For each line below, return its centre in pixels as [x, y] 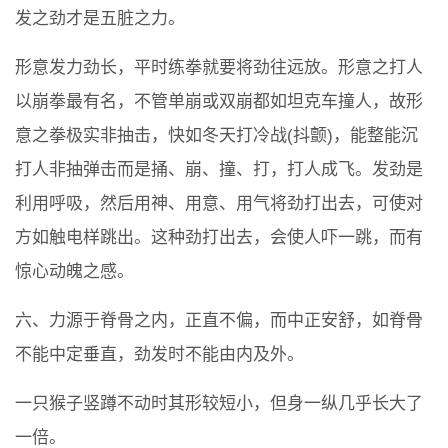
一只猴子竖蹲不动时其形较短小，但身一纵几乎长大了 [219, 404]
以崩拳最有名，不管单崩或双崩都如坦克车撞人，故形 [219, 102]
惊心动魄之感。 [74, 272]
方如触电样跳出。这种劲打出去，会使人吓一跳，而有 [219, 238]
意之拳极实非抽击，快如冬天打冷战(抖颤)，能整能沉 [216, 136]
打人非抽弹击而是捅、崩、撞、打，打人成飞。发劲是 [219, 170]
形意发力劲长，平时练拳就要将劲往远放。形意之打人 [219, 68]
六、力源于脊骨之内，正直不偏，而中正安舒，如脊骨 [219, 321]
